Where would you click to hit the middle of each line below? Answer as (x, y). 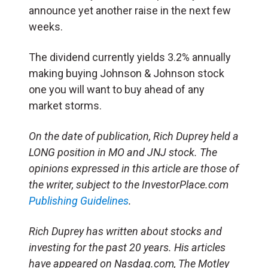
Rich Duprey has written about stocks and (125, 231)
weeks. (46, 26)
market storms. (65, 105)
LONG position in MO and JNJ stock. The (123, 152)
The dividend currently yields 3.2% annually (130, 57)
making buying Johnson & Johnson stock (127, 73)
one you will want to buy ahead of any (117, 89)
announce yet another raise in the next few (130, 10)
